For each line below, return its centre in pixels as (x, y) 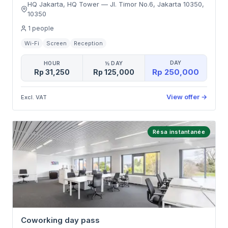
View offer (183, 97)
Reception (88, 43)
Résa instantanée (179, 132)
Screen (56, 43)
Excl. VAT (34, 97)
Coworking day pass (60, 220)
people (43, 28)
